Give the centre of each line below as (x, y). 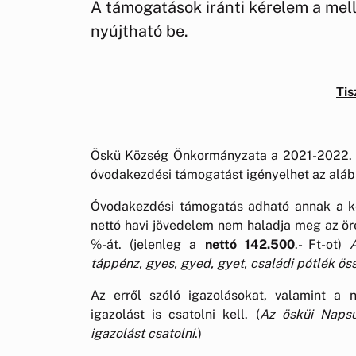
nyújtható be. (139, 31)
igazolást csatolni (143, 333)
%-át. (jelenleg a (148, 244)
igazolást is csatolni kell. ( (175, 314)
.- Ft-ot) (322, 244)
